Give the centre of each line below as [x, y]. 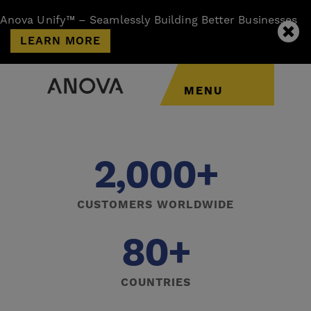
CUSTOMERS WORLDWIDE [155, 204]
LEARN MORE [60, 41]
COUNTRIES [155, 282]
